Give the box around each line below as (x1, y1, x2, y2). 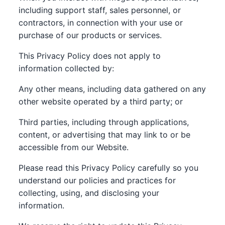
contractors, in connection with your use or (19, 18, 183, 28)
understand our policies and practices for (19, 175, 176, 185)
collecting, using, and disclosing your (19, 188, 160, 198)
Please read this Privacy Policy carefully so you (19, 163, 199, 173)
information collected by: (19, 63, 115, 73)
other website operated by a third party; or (19, 96, 183, 106)
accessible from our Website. (19, 142, 129, 152)
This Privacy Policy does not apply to (19, 51, 161, 61)
